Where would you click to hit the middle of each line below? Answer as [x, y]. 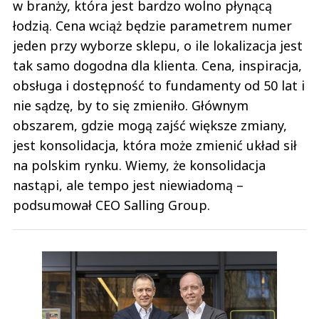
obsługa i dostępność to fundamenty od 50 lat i [159, 85]
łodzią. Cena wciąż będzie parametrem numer [152, 25]
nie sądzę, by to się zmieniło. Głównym [131, 105]
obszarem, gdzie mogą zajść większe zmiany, [150, 125]
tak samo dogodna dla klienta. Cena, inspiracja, [157, 65]
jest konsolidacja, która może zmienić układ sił [155, 145]
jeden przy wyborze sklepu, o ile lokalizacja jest [158, 45]
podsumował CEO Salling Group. [111, 205]
